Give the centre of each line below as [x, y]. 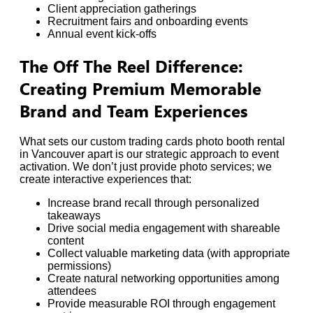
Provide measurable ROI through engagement [161, 303]
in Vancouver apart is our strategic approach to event [149, 154]
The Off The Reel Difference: [131, 65]
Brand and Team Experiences [134, 110]
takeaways [74, 215]
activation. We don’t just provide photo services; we [146, 166]
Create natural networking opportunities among [163, 278]
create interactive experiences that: [105, 179]
